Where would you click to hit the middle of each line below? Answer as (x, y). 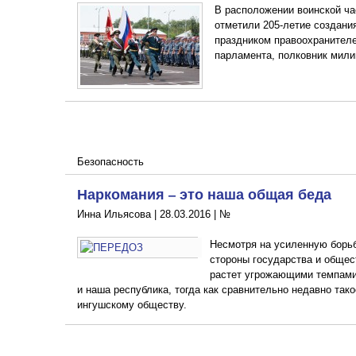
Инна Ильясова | (118, 214)
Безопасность (110, 161)
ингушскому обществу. (132, 304)
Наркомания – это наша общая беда (204, 193)
